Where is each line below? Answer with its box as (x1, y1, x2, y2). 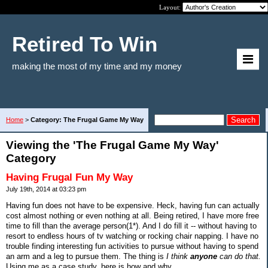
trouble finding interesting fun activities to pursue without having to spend (6, 241, 258, 251)
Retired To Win (12, 32, 157, 56)
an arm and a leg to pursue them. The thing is (6, 251, 166, 261)
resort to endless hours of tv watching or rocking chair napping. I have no (6, 231, 258, 240)
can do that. (217, 251, 261, 261)
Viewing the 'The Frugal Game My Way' (6, 139, 219, 151)
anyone (190, 251, 217, 261)
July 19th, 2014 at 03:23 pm (6, 185, 86, 193)
